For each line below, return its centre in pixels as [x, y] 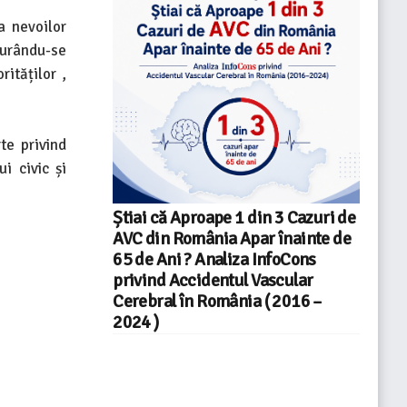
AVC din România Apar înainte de [232, 239]
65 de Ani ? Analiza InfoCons [214, 260]
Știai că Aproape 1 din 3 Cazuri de [234, 218]
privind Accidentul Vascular [213, 281]
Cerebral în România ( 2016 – [217, 302]
